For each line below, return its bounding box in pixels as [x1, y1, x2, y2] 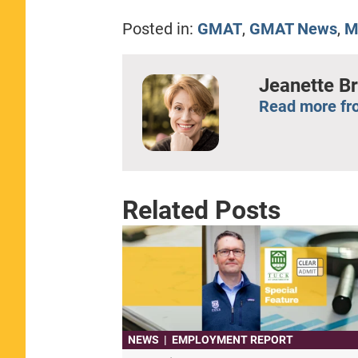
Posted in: [121, 18, 193, 38]
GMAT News [249, 18, 337, 38]
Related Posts [121, 194, 280, 225]
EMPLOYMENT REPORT [171, 333, 293, 347]
